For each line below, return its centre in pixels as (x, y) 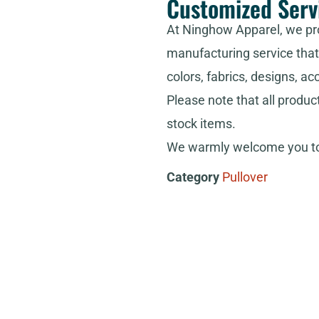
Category (193, 177)
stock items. (201, 124)
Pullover (245, 177)
